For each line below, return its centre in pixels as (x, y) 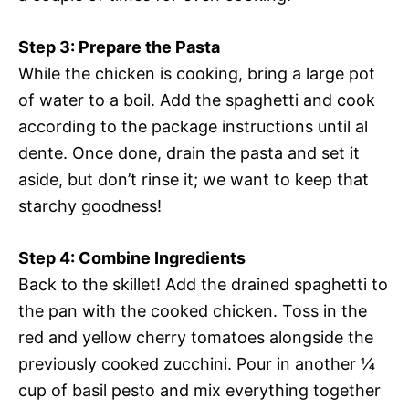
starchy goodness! (90, 206)
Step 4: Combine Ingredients (132, 258)
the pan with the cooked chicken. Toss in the (193, 311)
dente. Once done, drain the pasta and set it (189, 153)
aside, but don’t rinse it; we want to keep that (194, 180)
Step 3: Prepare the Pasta (119, 47)
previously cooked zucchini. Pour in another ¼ (197, 364)
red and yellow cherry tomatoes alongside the (196, 338)
